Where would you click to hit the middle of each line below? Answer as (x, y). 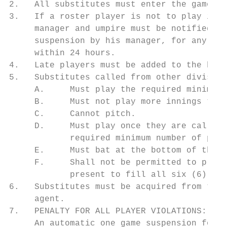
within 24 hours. (62, 53)
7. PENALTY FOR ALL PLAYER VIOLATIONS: (108, 211)
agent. (37, 199)
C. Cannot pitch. (72, 114)
